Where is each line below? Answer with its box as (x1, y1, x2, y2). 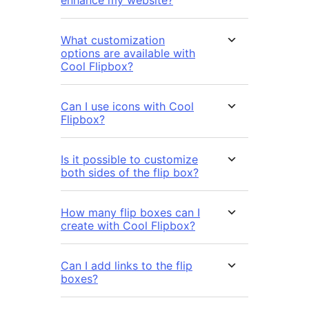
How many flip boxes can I (61, 206, 200, 220)
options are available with (61, 46, 195, 61)
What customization (61, 33, 165, 48)
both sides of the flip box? (61, 166, 199, 180)
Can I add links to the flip (61, 259, 192, 273)
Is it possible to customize (61, 152, 198, 167)
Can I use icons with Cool (61, 99, 194, 114)
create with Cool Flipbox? (61, 219, 195, 233)
